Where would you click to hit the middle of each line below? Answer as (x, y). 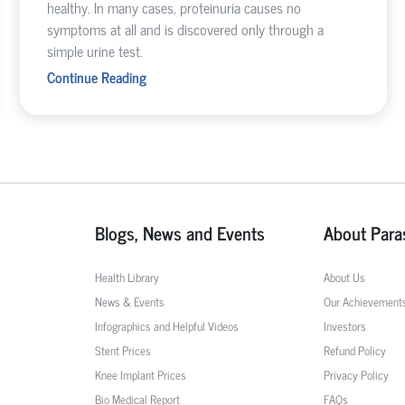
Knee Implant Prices (141, 374)
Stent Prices (123, 350)
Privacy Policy (356, 374)
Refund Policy (354, 350)
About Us (344, 277)
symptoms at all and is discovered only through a (185, 28)
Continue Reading (96, 76)
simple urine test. (94, 50)
